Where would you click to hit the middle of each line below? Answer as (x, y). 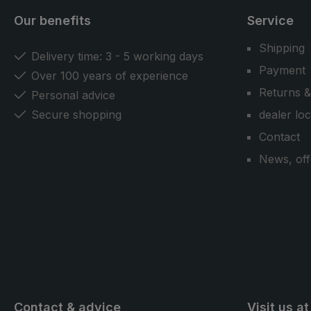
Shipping (282, 48)
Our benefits (52, 20)
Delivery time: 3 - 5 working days (117, 56)
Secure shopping (76, 115)
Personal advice (73, 95)
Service (270, 20)
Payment (282, 70)
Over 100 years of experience (110, 76)
